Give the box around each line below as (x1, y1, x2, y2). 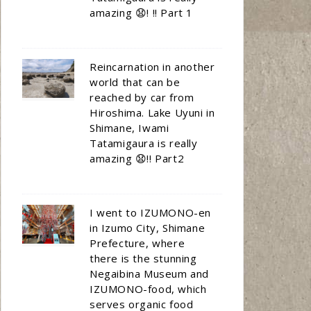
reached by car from (90, 90, 194, 104)
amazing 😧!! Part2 (90, 151, 185, 165)
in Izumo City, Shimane (90, 221, 205, 235)
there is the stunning (90, 251, 197, 265)
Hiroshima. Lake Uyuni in (90, 106, 215, 119)
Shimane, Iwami (90, 121, 169, 135)
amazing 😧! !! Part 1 (90, 6, 193, 19)
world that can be (90, 75, 180, 89)
